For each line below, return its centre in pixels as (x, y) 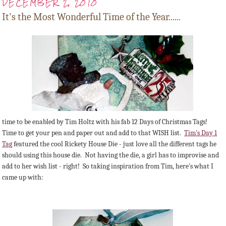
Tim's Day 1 (201, 133)
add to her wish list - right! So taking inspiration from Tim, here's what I (108, 166)
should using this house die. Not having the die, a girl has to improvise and (110, 155)
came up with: (23, 178)
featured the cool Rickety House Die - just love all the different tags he (114, 144)
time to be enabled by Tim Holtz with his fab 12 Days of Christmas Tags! (105, 122)
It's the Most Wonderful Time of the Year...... (91, 17)
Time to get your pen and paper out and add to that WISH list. (93, 133)
